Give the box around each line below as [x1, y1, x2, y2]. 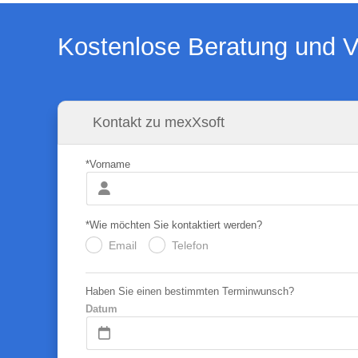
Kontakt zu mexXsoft [92, 114, 225, 130]
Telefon [171, 239, 209, 252]
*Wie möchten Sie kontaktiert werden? [85, 219, 262, 231]
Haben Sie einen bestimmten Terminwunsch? [85, 285, 294, 297]
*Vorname [85, 158, 130, 170]
